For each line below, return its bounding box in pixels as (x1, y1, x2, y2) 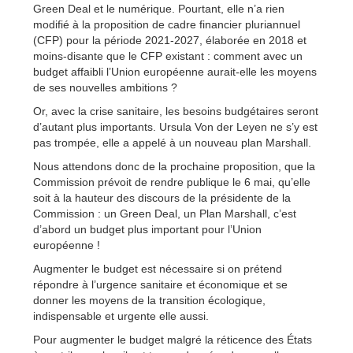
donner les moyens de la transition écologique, (33, 294, 266, 307)
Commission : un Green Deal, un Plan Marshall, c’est (33, 207, 296, 221)
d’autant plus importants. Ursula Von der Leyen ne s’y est (33, 121, 318, 134)
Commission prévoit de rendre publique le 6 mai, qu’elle (33, 176, 310, 189)
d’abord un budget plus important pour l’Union (33, 223, 262, 236)
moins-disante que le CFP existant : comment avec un (33, 50, 303, 63)
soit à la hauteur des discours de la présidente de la (33, 191, 291, 205)
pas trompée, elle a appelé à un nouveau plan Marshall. (33, 136, 311, 150)
